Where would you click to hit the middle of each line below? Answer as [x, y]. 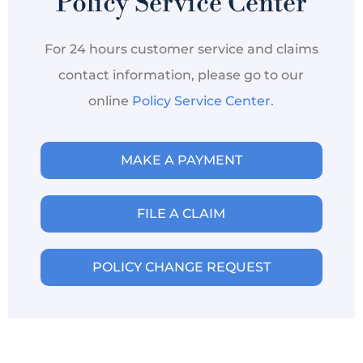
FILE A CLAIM [181, 213]
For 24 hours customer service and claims [181, 49]
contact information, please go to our [181, 75]
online [111, 100]
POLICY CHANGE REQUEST [181, 267]
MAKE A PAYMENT [181, 160]
